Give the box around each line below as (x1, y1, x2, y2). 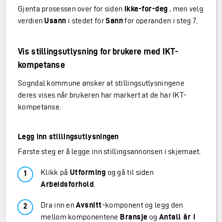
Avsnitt (76, 201, 102, 210)
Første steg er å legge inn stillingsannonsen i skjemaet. (18, 147, 201, 156)
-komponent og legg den (102, 201, 183, 210)
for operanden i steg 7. (123, 16, 198, 25)
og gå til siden (106, 168, 154, 177)
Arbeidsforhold (41, 180, 94, 189)
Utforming (69, 168, 106, 177)
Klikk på (41, 168, 70, 177)
